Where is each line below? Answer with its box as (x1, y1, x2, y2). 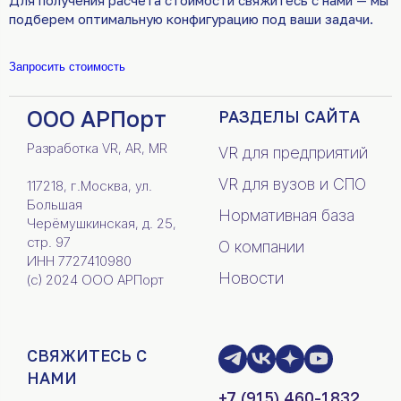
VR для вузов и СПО (218, 174, 366, 193)
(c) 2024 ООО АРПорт (27, 270, 164, 288)
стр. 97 (27, 233, 71, 251)
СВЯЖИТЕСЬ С (27, 345, 147, 365)
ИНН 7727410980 (27, 252, 132, 269)
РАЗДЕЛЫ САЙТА (218, 106, 360, 126)
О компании (218, 236, 304, 256)
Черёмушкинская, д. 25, (27, 214, 176, 232)
